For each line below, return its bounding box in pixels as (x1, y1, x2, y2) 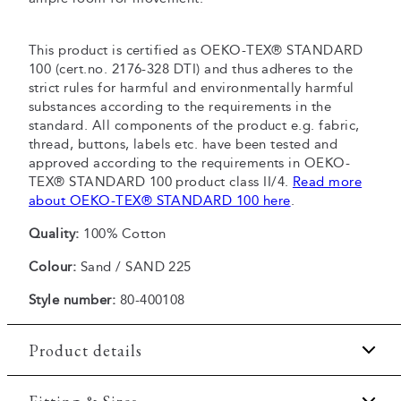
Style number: (29, 292, 116, 308)
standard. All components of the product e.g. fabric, (29, 117, 360, 133)
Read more (292, 174, 363, 190)
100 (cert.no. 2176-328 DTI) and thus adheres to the (29, 61, 354, 77)
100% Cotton (79, 226, 166, 242)
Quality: (29, 226, 80, 242)
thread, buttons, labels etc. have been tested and (29, 136, 338, 152)
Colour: (29, 259, 77, 275)
